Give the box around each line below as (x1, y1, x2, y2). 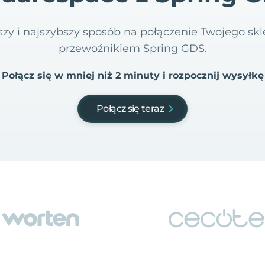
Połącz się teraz (96, 103, 164, 114)
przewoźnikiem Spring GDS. (58, 42, 207, 55)
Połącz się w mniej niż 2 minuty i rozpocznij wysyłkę (1, 70, 264, 81)
